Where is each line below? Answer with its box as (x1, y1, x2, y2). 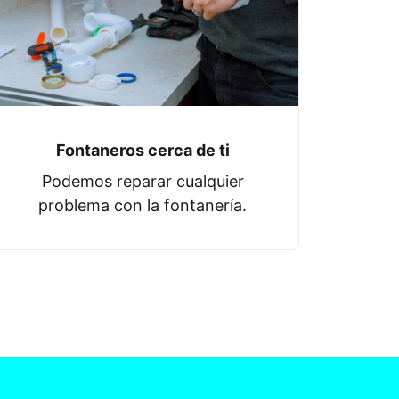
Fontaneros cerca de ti (55, 141, 230, 160)
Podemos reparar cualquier (41, 172, 244, 191)
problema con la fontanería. (38, 196, 247, 216)
